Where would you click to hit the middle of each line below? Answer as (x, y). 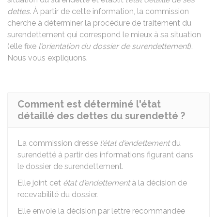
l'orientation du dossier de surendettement (114, 46)
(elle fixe (23, 46)
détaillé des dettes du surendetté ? (101, 116)
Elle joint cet (40, 183)
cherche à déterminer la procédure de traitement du (99, 23)
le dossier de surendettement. (70, 166)
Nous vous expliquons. (47, 58)
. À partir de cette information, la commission (109, 11)
